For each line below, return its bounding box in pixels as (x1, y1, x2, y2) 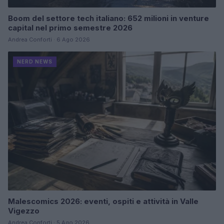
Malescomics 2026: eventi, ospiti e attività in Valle (8, 196, 198, 206)
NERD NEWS (17, 58, 52, 65)
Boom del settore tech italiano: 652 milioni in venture (8, 13, 209, 23)
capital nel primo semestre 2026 (8, 23, 132, 33)
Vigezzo (8, 205, 39, 215)
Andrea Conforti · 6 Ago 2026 (8, 36, 90, 43)
